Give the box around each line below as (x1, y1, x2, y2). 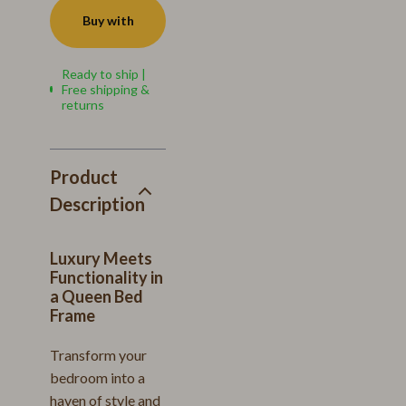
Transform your (50, 346, 147, 363)
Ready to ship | (62, 66, 147, 82)
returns (62, 97, 105, 112)
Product (50, 166, 118, 188)
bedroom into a (50, 369, 145, 386)
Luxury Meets (50, 248, 152, 268)
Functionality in (50, 267, 163, 287)
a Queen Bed (50, 286, 143, 306)
